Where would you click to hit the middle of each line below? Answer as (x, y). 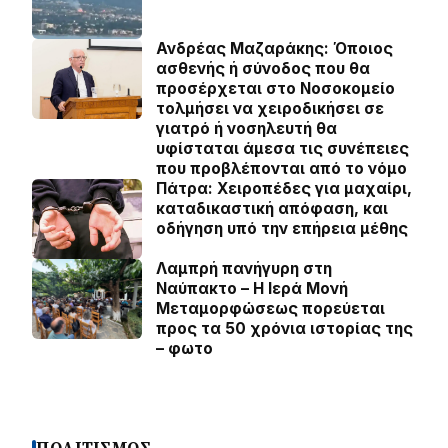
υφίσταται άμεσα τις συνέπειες (282, 148)
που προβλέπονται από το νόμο (281, 168)
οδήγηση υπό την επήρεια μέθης (282, 228)
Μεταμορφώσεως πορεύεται (270, 308)
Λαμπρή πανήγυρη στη (244, 268)
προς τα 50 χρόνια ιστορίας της (284, 328)
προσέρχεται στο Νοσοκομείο (275, 88)
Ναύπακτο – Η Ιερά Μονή (252, 288)
